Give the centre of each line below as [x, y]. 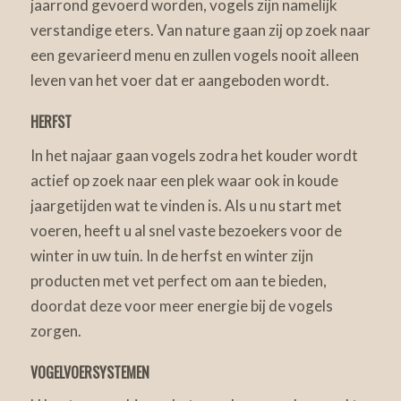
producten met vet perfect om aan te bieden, [178, 280]
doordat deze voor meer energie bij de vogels [181, 305]
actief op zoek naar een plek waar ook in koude [184, 180]
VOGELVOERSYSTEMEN [90, 372]
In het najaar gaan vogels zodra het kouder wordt [194, 155]
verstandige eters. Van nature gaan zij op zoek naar [200, 30]
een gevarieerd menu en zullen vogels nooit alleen [194, 55]
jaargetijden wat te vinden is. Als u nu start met [186, 205]
